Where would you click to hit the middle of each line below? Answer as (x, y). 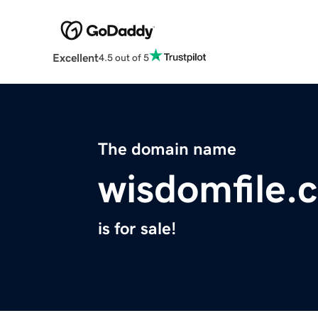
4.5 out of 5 (124, 57)
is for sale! (137, 229)
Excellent (75, 58)
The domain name (167, 149)
